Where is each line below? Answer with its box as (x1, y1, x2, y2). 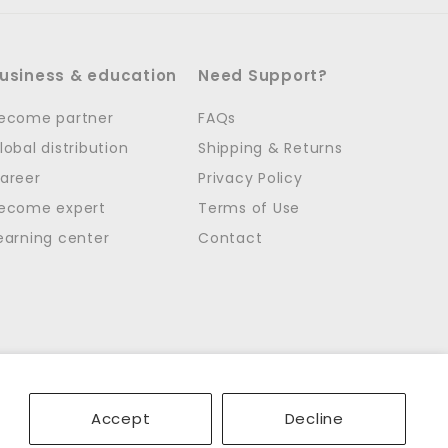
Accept (90, 408, 151, 429)
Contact (198, 228, 263, 249)
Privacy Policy (198, 168, 303, 189)
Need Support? (198, 65, 328, 87)
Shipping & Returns (198, 138, 343, 159)
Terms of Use (198, 198, 300, 219)
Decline (284, 408, 344, 429)
